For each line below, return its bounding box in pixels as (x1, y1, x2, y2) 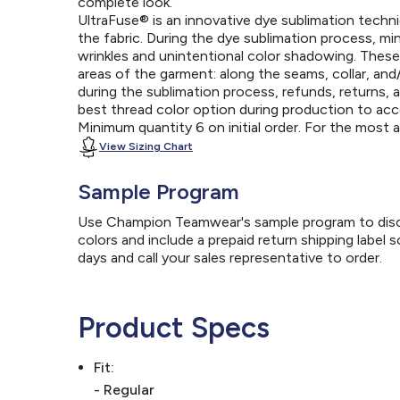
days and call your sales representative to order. (78, 249, 382, 267)
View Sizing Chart (99, 140, 193, 154)
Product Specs (78, 311, 270, 346)
